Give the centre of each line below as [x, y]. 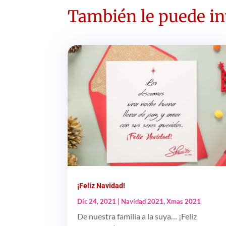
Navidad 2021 [143, 202]
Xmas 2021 [184, 202]
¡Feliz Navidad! [101, 186]
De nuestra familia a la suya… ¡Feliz [137, 216]
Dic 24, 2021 [97, 202]
